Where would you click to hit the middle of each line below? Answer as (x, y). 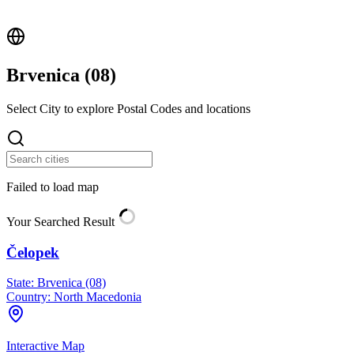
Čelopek (33, 252)
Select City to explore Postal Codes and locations (128, 108)
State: (20, 283)
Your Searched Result (62, 221)
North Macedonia (96, 297)
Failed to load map (53, 186)
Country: (28, 297)
